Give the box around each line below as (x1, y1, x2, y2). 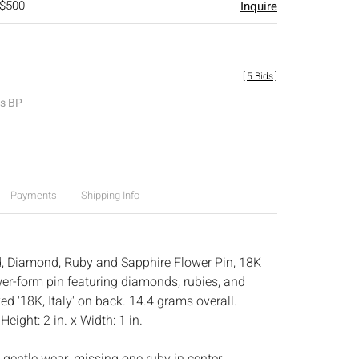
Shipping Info (80, 188, 139, 203)
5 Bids (247, 69, 273, 83)
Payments (10, 188, 57, 203)
